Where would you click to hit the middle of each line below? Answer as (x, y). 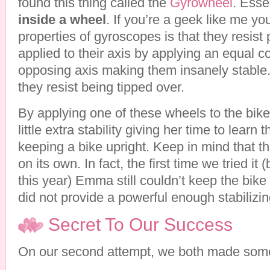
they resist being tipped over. (101, 87)
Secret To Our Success (140, 224)
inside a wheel (62, 20)
